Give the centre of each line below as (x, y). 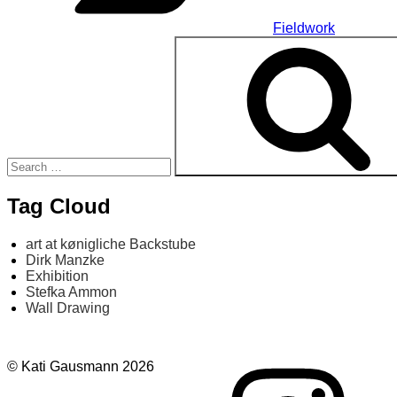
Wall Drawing (68, 307)
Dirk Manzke (66, 260)
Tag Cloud (59, 206)
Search (29, 43)
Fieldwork (304, 27)
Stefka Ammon (72, 292)
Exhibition (58, 276)
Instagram (184, 366)
